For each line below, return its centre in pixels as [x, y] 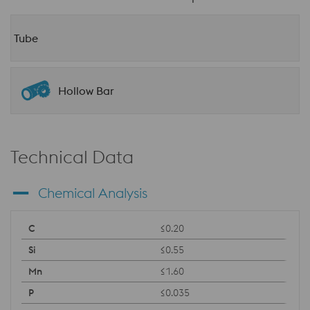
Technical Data [72, 157]
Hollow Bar [86, 91]
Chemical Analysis [93, 193]
